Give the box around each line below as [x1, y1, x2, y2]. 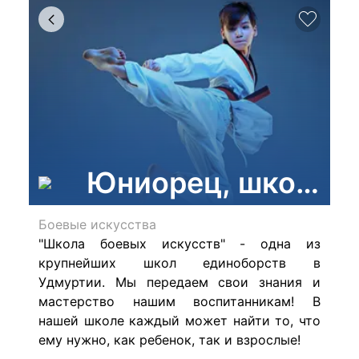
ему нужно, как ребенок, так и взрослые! [38, 332, 301, 348]
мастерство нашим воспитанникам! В [38, 293, 321, 309]
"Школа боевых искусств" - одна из [38, 236, 321, 252]
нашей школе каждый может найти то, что [38, 313, 321, 329]
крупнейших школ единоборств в [38, 255, 321, 271]
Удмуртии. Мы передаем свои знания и [38, 274, 321, 290]
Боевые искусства [38, 216, 156, 232]
